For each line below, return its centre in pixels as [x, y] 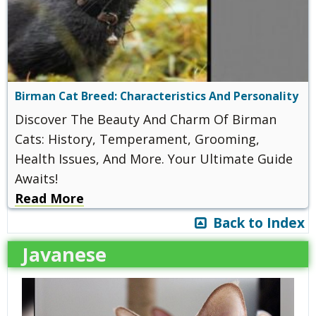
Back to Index [255, 223]
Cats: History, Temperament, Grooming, [137, 139]
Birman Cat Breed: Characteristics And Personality [157, 96]
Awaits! [36, 178]
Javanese [64, 254]
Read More [49, 198]
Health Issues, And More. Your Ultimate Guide [154, 158]
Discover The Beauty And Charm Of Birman [146, 119]
